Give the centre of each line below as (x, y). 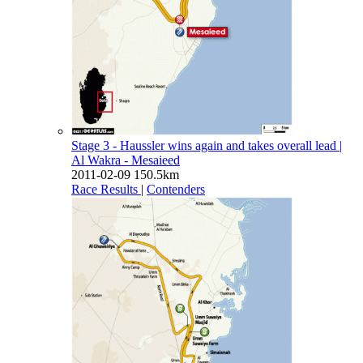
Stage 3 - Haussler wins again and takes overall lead (205, 145)
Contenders (176, 189)
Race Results (105, 189)
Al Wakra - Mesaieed (126, 160)
